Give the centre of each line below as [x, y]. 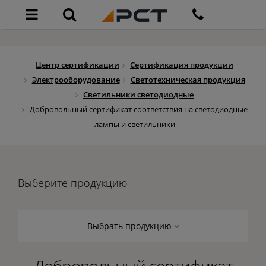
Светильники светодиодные [138, 94]
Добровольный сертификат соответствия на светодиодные [138, 109]
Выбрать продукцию [130, 226]
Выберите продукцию [72, 183]
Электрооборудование [76, 80]
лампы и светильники [134, 124]
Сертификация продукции [182, 65]
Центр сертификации [77, 65]
